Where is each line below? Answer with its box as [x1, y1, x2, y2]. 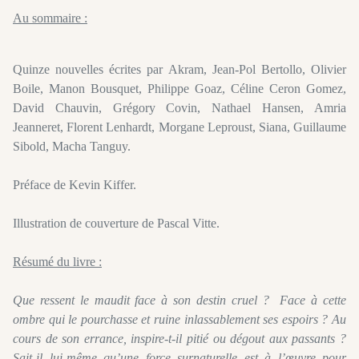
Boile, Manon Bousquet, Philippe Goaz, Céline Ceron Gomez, [13, 82, 346, 96]
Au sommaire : [13, 11, 87, 26]
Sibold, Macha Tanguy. [13, 139, 131, 154]
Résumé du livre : [13, 255, 102, 269]
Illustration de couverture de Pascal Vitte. [13, 216, 220, 231]
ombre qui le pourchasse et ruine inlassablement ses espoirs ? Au [13, 313, 346, 327]
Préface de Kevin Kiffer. [13, 178, 136, 192]
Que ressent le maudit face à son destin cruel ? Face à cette [13, 293, 346, 308]
